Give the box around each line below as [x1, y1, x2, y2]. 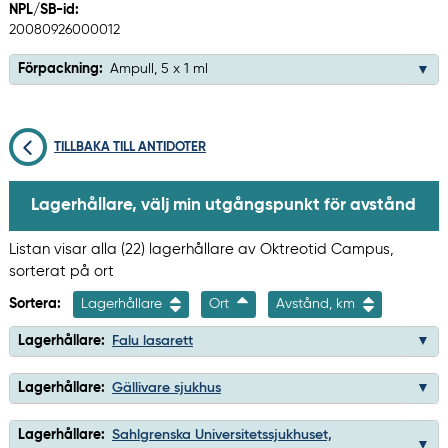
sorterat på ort [8, 263, 114, 279]
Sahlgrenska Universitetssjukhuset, [111, 427, 332, 442]
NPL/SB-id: [8, 3, 79, 18]
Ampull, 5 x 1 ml [109, 62, 208, 77]
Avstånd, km [275, 296, 359, 311]
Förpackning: [17, 62, 103, 77]
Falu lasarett [111, 333, 193, 348]
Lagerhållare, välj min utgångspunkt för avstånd [30, 196, 416, 214]
